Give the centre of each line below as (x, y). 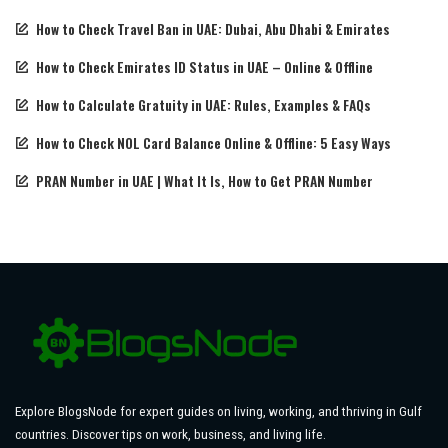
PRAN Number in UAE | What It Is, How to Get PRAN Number (204, 180)
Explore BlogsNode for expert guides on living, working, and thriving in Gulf (218, 411)
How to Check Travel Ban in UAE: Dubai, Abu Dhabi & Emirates (213, 28)
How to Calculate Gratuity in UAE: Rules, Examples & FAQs (203, 104)
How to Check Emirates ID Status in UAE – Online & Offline (204, 66)
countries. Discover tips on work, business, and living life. (170, 434)
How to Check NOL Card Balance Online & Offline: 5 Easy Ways (213, 142)
